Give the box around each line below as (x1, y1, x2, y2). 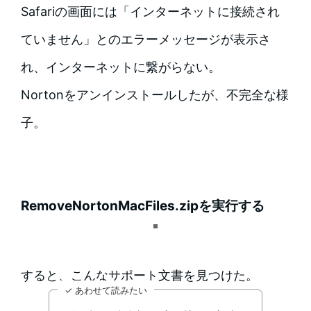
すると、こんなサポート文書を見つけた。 (20, 268, 258, 283)
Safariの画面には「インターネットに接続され (20, 4, 280, 19)
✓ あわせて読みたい (64, 285, 147, 296)
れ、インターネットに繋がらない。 (20, 60, 221, 75)
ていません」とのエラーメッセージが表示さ (20, 32, 271, 47)
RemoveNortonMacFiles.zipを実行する (20, 198, 264, 215)
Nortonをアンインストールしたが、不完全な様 (20, 87, 289, 103)
